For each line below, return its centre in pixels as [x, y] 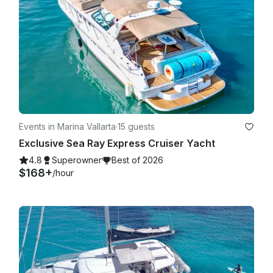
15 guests [136, 127]
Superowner [77, 160]
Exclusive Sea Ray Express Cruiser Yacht [117, 144]
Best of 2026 [137, 160]
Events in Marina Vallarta [67, 127]
